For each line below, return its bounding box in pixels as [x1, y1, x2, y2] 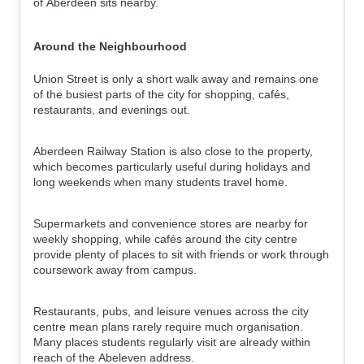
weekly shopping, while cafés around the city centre [33, 232, 297, 245]
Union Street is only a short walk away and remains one [33, 72, 318, 85]
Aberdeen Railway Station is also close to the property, [33, 145, 313, 158]
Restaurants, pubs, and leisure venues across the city [33, 305, 309, 318]
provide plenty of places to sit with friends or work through [33, 248, 329, 261]
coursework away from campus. [33, 263, 197, 276]
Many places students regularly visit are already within [33, 336, 310, 349]
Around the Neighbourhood [33, 40, 187, 53]
